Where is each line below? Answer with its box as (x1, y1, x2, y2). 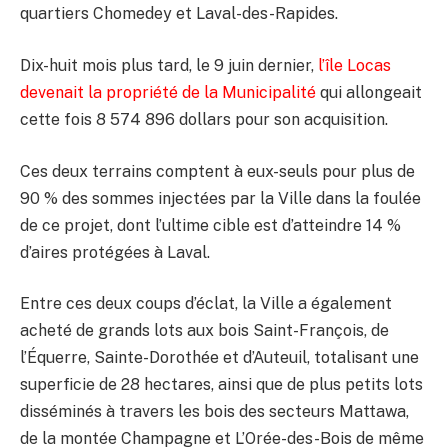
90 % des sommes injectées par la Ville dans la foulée (20, 188, 421, 208)
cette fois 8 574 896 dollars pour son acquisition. (20, 110, 388, 130)
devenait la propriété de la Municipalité (20, 83, 316, 103)
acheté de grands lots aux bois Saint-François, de (20, 321, 389, 341)
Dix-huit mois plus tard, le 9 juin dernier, (20, 56, 318, 76)
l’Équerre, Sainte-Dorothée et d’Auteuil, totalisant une (20, 348, 419, 368)
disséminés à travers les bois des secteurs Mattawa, (20, 402, 409, 422)
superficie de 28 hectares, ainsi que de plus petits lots (20, 375, 423, 395)
